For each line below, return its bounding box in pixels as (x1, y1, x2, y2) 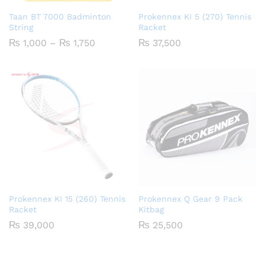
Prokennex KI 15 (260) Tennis (9, 194, 125, 204)
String (9, 22, 33, 33)
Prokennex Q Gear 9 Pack (138, 194, 243, 204)
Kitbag (138, 205, 164, 215)
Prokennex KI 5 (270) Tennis (138, 12, 251, 22)
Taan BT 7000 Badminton (9, 12, 111, 22)
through (95, 65, 132, 77)
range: (95, 46, 124, 58)
